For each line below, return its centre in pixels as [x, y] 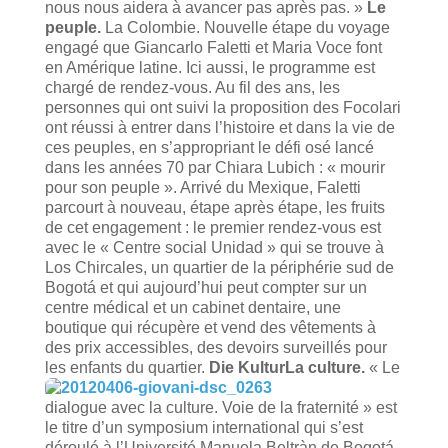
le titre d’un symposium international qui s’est [203, 427]
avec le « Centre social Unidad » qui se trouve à [214, 247]
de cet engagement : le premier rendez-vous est [212, 227]
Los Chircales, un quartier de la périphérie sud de [219, 267]
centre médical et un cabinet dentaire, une [192, 307]
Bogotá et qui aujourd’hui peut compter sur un [205, 287]
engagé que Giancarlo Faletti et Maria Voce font [213, 47]
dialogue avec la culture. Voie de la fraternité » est [220, 407]
